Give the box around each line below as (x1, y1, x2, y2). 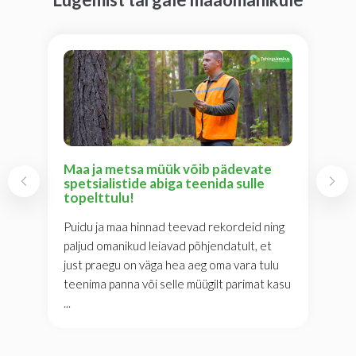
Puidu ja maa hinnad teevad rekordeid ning (64, 219, 284, 234)
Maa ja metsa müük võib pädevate (64, 161, 272, 178)
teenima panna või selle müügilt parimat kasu (64, 277, 291, 292)
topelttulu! (64, 189, 134, 207)
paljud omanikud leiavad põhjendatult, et (64, 238, 272, 253)
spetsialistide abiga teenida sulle (64, 175, 265, 192)
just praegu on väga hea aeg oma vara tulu (64, 257, 279, 273)
